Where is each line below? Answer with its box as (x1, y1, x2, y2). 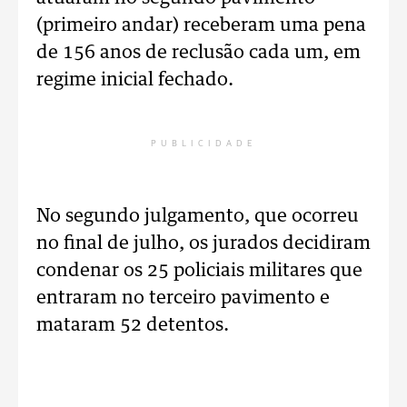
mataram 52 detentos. (36, 316, 229, 334)
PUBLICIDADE (151, 139, 256, 148)
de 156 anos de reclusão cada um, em (36, 44, 361, 62)
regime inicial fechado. (36, 71, 233, 89)
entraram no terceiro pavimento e (36, 289, 330, 307)
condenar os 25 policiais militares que (36, 262, 362, 280)
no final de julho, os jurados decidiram (36, 234, 371, 253)
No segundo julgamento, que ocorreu (36, 207, 359, 225)
